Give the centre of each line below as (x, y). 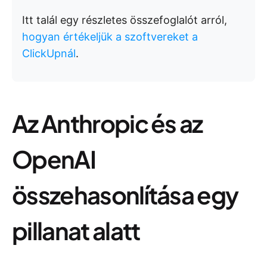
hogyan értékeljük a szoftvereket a (110, 37)
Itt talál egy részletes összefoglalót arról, (125, 20)
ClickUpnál (49, 53)
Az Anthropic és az (107, 123)
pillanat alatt (76, 230)
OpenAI (54, 159)
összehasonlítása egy (125, 195)
